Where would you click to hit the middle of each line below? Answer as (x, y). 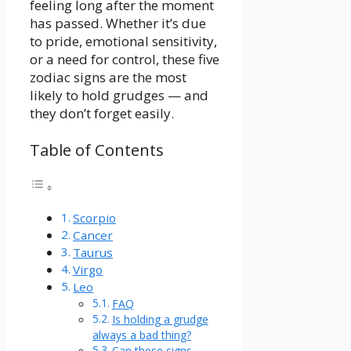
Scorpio (95, 218)
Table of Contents (97, 149)
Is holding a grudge (160, 320)
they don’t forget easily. (102, 114)
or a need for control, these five (125, 60)
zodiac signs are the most (108, 78)
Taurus (93, 253)
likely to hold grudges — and (119, 96)
